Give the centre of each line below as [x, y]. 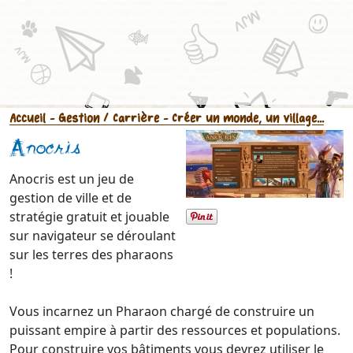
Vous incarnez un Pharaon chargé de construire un [162, 311]
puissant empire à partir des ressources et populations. [175, 330]
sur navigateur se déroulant [93, 236]
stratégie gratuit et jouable [89, 217]
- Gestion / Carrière [102, 119]
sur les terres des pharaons [91, 255]
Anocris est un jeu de [72, 179]
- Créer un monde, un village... [242, 119]
